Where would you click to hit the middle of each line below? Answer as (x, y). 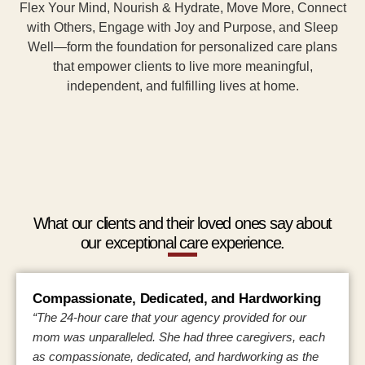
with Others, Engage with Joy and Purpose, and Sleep (182, 28)
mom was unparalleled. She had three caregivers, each (179, 337)
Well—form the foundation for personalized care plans (182, 47)
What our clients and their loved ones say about (182, 224)
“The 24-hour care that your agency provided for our (169, 318)
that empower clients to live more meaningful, (182, 67)
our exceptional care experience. (182, 243)
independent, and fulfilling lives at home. (182, 86)
